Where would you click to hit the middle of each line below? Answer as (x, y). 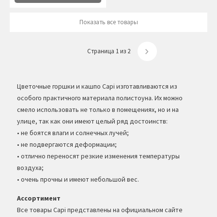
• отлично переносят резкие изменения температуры (98, 156)
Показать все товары (108, 22)
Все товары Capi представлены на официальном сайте (100, 210)
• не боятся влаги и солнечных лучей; (73, 133)
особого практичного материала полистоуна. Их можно (100, 98)
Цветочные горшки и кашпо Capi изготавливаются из (97, 86)
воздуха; (30, 168)
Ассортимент (39, 198)
